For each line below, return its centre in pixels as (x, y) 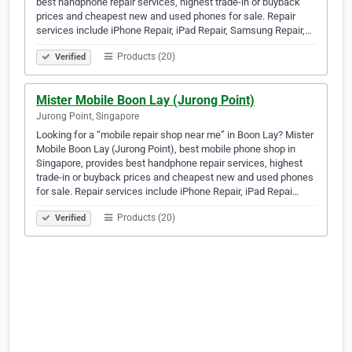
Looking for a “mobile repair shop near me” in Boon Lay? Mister (175, 135)
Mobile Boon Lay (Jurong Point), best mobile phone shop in (166, 149)
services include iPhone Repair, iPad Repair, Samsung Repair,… (174, 31)
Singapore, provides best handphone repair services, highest (169, 163)
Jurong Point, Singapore (88, 117)
